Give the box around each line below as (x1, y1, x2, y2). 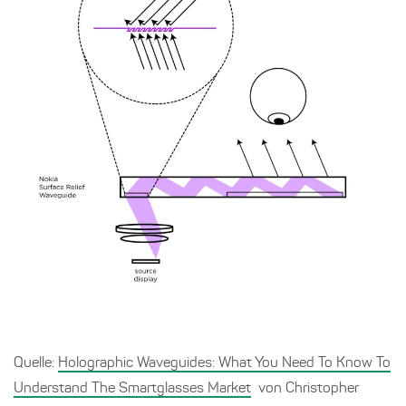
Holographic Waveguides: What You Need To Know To (58, 355, 391, 371)
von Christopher (255, 381, 359, 396)
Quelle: (14, 355, 58, 371)
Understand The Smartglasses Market (14, 381, 251, 396)
